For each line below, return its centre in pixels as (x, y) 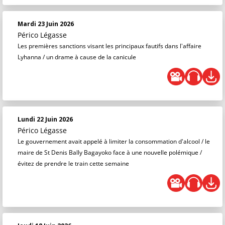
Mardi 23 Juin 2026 (46, 24)
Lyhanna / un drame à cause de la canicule (77, 57)
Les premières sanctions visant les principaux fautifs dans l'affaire (109, 46)
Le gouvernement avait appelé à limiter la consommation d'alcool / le (114, 141)
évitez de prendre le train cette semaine (73, 163)
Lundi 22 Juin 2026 (45, 119)
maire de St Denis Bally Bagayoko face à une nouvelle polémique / (110, 152)
